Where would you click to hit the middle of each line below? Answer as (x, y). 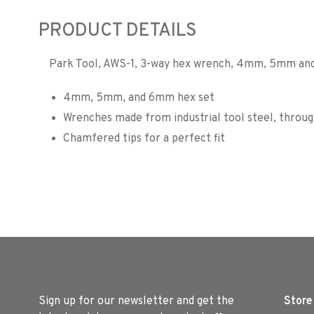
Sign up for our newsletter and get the (136, 301)
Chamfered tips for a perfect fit (144, 139)
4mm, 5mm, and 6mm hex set (139, 98)
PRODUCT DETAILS (118, 31)
